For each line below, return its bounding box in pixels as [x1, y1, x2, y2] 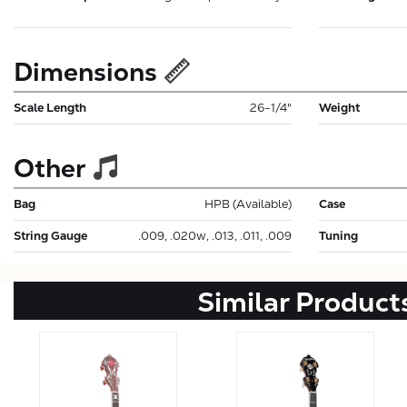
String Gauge [14, 227, 87, 243]
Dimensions [14, 55, 157, 88]
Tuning [319, 227, 358, 243]
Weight [319, 99, 360, 115]
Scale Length [14, 99, 86, 115]
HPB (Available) [204, 195, 292, 212]
